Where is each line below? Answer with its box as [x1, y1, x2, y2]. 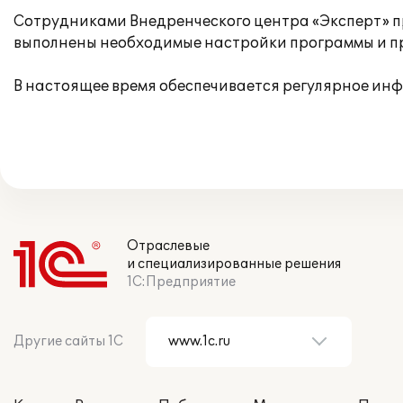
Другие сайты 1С [13, 334, 123, 349]
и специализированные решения [127, 256, 341, 272]
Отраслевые [127, 238, 210, 254]
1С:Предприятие [127, 274, 236, 290]
